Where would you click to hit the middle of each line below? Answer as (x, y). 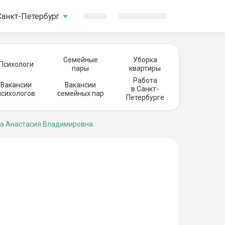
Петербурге (145, 97)
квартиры (145, 68)
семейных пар (80, 93)
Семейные (80, 60)
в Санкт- (145, 89)
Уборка (145, 60)
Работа (145, 80)
